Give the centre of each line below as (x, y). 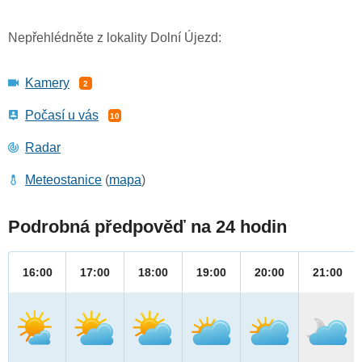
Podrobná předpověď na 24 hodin (147, 227)
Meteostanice (63, 180)
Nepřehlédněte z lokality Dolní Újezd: (115, 38)
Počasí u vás (62, 116)
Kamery (47, 83)
